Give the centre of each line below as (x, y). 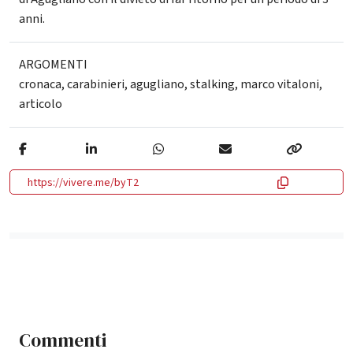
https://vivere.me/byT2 (83, 182)
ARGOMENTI (53, 64)
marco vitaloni (280, 84)
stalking (212, 84)
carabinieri (96, 84)
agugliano (157, 84)
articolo (41, 104)
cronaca (40, 84)
